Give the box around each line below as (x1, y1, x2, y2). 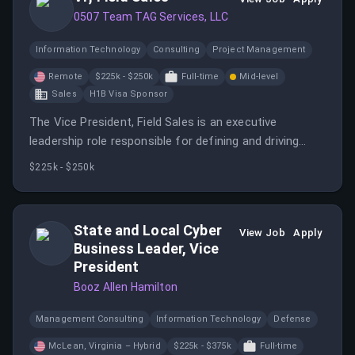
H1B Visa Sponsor (89, 89, 168, 99)
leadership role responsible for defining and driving (29, 134, 300, 148)
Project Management (212, 44, 306, 55)
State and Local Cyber (74, 222, 222, 239)
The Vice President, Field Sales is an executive (29, 115, 277, 129)
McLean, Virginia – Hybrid (48, 341, 161, 351)
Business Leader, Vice (74, 240, 219, 257)
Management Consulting (36, 314, 144, 324)
